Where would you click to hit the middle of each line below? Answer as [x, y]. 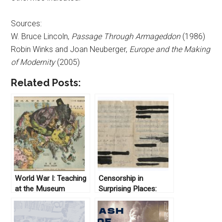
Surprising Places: [128, 189]
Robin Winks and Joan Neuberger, [70, 50]
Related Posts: [46, 83]
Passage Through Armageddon [127, 37]
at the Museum [40, 189]
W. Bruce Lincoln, [41, 37]
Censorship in [121, 179]
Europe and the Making [170, 50]
